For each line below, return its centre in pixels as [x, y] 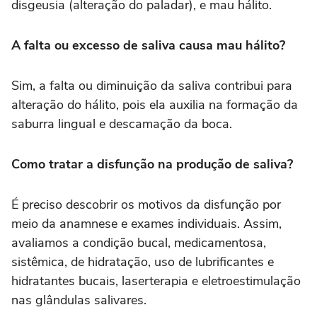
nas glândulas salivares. [79, 300]
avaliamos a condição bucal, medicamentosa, [139, 243]
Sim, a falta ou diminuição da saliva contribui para [152, 86]
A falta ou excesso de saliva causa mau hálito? [148, 46]
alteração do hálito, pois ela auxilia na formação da [155, 105]
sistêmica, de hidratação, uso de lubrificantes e [143, 262]
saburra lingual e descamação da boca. [123, 124]
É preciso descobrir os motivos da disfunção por [146, 205]
